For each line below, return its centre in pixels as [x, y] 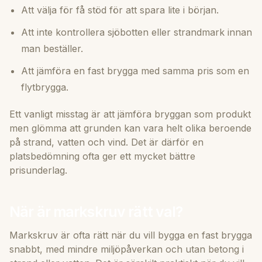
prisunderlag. [38, 170]
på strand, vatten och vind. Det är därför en [106, 142]
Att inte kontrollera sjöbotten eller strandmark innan [137, 32]
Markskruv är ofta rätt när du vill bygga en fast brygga [131, 235]
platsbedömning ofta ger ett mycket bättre [102, 156]
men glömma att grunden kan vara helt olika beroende [130, 128]
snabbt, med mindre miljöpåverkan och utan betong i [127, 249]
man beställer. [52, 49]
